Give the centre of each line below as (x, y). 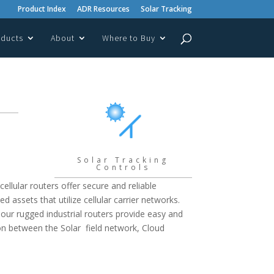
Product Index (42, 9)
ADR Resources (103, 9)
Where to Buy (128, 38)
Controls (123, 167)
